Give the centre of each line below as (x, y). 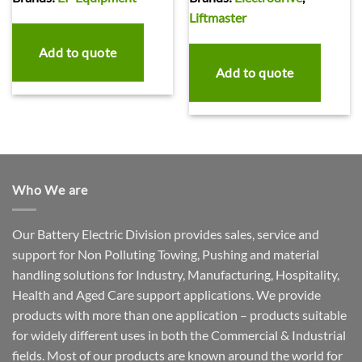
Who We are (50, 190)
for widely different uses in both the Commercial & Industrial (179, 335)
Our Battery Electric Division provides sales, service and (166, 234)
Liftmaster (217, 17)
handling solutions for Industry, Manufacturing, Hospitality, (176, 274)
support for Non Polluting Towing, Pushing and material (166, 254)
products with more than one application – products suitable (179, 314)
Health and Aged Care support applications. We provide (166, 294)
